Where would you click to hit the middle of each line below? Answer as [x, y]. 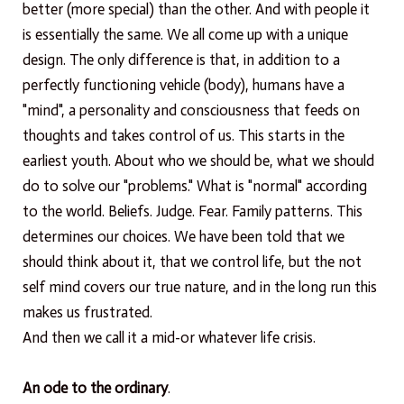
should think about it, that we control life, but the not [192, 262]
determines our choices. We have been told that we [184, 237]
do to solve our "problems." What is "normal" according [195, 186]
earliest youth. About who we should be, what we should [198, 161]
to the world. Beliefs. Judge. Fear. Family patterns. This [193, 211]
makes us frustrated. [87, 312]
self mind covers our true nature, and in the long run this [200, 287]
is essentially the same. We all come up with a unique [185, 35]
